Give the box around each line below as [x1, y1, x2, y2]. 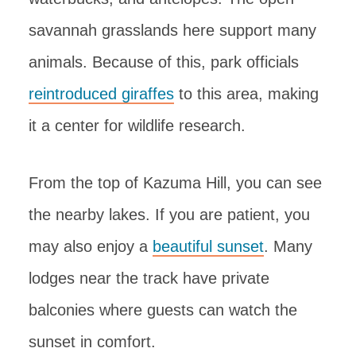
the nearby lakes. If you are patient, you [29, 205, 310, 223]
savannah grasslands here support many [29, 21, 316, 39]
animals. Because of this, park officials [29, 52, 299, 71]
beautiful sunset [153, 237, 264, 255]
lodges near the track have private [29, 269, 269, 287]
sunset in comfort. [29, 332, 156, 350]
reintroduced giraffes [29, 84, 174, 103]
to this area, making [174, 84, 319, 103]
